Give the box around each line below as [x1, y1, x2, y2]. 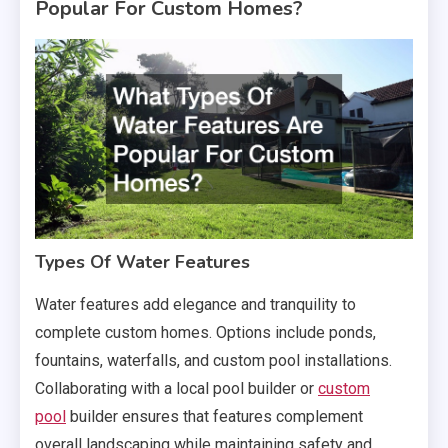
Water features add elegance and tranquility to [35, 294, 356, 314]
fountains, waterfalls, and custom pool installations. [35, 350, 392, 370]
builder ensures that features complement [66, 406, 363, 426]
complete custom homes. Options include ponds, [35, 322, 376, 342]
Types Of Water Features [35, 249, 250, 274]
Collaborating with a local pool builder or [35, 378, 318, 398]
